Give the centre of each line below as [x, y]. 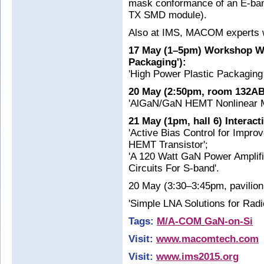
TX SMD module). [168, 15]
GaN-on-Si [229, 221]
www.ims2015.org [197, 257]
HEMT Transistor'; [168, 145]
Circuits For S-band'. [174, 168]
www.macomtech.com [207, 239]
